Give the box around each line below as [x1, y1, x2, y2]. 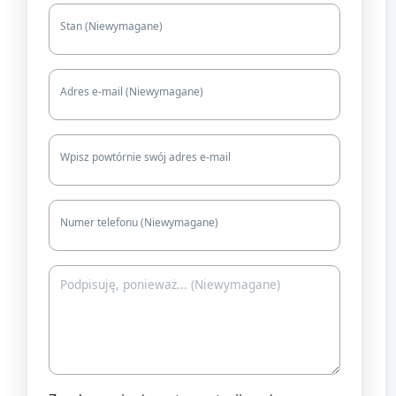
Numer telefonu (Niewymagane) [60, 214, 218, 230]
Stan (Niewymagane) [60, 18, 163, 34]
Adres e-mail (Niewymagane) [60, 83, 203, 99]
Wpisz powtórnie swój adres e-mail [60, 148, 231, 164]
